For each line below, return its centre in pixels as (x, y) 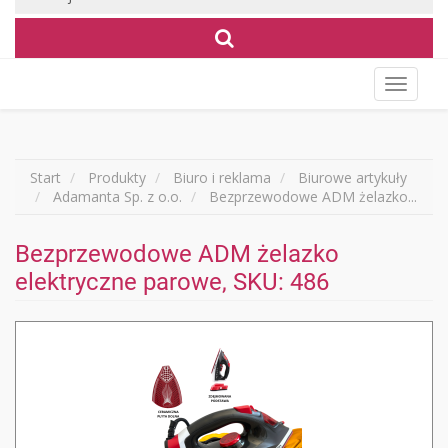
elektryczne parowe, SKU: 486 (172, 282)
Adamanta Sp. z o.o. (117, 196)
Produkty (117, 177)
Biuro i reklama (222, 177)
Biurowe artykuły (352, 177)
